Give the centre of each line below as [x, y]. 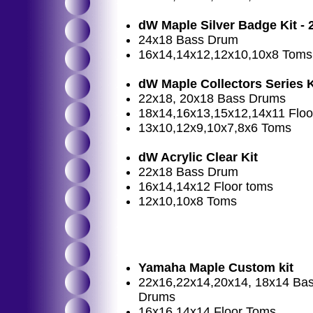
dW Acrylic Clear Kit [198, 157]
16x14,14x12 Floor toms [206, 187]
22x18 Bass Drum [188, 172]
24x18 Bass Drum [188, 40]
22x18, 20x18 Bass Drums [212, 99]
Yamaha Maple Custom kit [216, 268]
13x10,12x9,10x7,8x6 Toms [215, 128]
